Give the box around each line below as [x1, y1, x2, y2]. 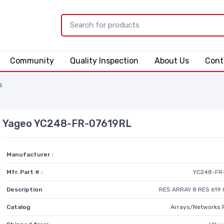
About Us [154, 55, 189, 65]
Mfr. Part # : [6, 168, 43, 175]
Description [6, 185, 43, 193]
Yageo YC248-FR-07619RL [2, 117, 132, 129]
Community [9, 55, 54, 65]
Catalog [6, 203, 30, 210]
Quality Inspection [69, 55, 138, 65]
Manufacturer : [6, 150, 53, 158]
